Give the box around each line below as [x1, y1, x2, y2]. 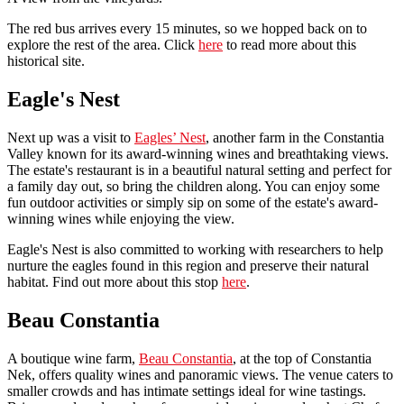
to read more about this [223, 37, 356, 53]
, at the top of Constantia [233, 350, 372, 366]
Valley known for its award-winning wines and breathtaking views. [7, 146, 389, 162]
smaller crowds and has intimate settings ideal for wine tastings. [7, 382, 366, 399]
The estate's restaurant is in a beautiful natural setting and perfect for [7, 162, 391, 179]
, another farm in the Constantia [206, 130, 384, 146]
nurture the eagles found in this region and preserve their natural [7, 258, 369, 274]
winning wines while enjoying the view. [7, 211, 234, 227]
